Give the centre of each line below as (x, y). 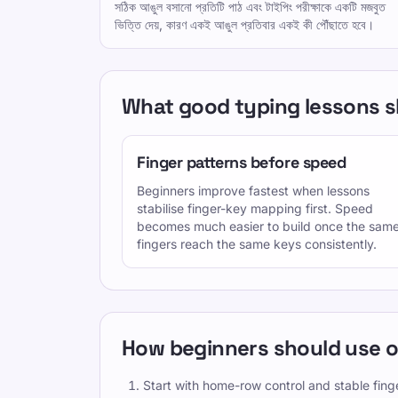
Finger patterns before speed (242, 162)
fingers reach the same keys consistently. (257, 244)
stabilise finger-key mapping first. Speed (255, 208)
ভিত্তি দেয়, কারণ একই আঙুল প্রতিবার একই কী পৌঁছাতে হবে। (244, 24)
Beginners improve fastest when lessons (253, 191)
